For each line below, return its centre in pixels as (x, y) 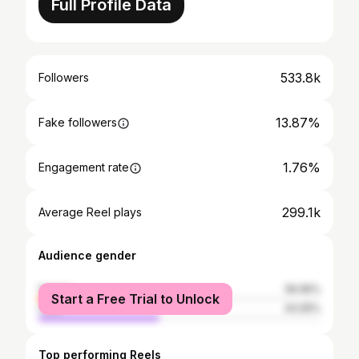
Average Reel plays (90, 212)
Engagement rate (84, 167)
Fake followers (78, 122)
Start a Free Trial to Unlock (135, 299)
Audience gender (87, 255)
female (55, 289)
